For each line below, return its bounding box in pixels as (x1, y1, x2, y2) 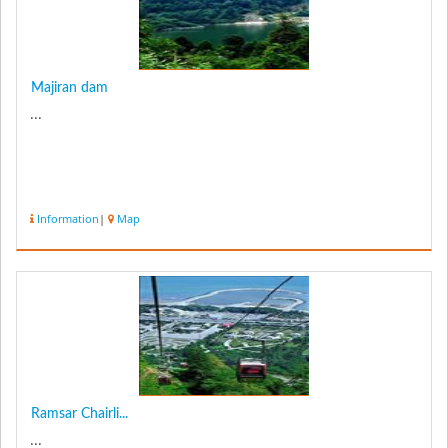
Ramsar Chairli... (31, 407, 128, 422)
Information (37, 211, 99, 227)
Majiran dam (31, 80, 108, 95)
